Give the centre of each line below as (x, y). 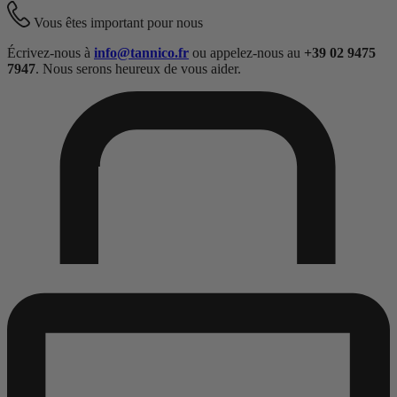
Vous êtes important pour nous (119, 22)
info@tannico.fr (141, 52)
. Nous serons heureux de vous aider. (138, 68)
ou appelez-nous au (246, 52)
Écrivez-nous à (51, 52)
